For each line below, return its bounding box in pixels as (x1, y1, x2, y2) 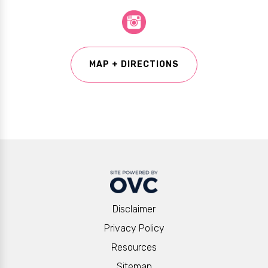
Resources (111, 242, 157, 254)
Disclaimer (112, 203, 156, 215)
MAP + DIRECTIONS (89, 59, 179, 70)
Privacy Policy (103, 223, 165, 234)
